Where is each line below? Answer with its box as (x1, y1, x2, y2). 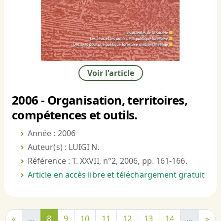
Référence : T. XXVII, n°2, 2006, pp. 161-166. (28, 155, 187, 167)
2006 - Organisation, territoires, (12, 92, 188, 109)
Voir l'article (87, 68, 134, 79)
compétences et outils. (12, 107, 138, 123)
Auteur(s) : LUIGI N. (28, 142, 100, 153)
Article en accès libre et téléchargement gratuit (28, 169, 205, 181)
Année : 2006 (28, 128, 75, 139)
